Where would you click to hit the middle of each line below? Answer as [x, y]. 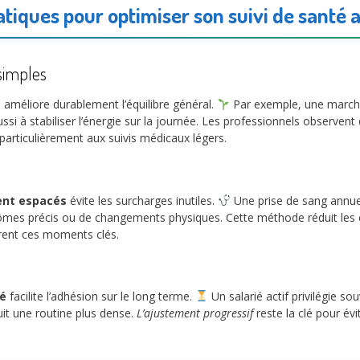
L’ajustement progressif [195, 313]
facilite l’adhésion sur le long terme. [101, 296]
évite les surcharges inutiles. [142, 200]
